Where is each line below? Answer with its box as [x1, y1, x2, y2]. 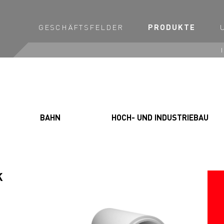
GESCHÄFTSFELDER [38, 22, 124, 32]
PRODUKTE [148, 22, 196, 32]
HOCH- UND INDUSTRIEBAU [111, 112, 208, 122]
